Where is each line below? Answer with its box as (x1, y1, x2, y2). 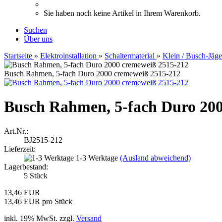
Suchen (24, 26, 47, 34)
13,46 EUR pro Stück (4, 197, 72, 206)
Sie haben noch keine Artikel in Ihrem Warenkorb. (44, 9, 201, 17)
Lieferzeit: (4, 144, 36, 153)
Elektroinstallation (40, 52, 97, 60)
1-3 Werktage (76, 153, 120, 162)
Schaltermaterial (105, 52, 155, 60)
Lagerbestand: (4, 162, 48, 171)
